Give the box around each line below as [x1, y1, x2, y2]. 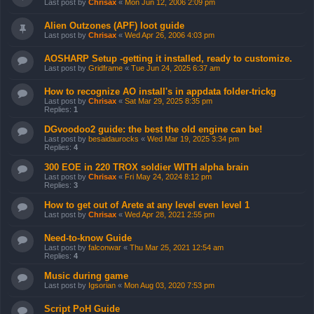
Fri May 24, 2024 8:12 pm [125, 172, 212, 181]
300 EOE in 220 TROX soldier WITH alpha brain [44, 161, 249, 172]
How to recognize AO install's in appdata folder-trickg [44, 86, 276, 97]
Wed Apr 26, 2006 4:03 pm [125, 30, 214, 39]
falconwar [88, 243, 121, 252]
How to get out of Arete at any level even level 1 [44, 199, 250, 210]
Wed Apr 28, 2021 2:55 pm [125, 210, 214, 219]
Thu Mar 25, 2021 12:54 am [130, 243, 224, 252]
